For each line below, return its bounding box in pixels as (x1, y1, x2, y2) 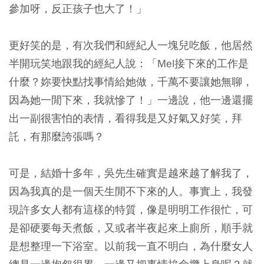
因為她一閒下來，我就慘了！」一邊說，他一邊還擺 (9, 93, 253, 107)
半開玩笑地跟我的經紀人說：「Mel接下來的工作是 (9, 57, 249, 70)
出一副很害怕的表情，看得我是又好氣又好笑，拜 (9, 111, 242, 125)
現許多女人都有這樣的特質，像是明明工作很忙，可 (9, 203, 253, 216)
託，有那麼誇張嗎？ (9, 130, 104, 143)
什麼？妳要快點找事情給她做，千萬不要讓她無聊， (9, 75, 253, 88)
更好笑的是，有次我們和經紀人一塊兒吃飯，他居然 (9, 38, 253, 52)
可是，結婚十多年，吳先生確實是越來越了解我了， (9, 166, 253, 180)
